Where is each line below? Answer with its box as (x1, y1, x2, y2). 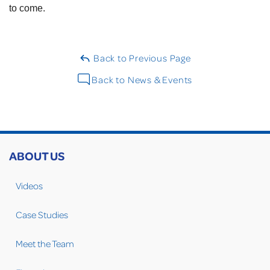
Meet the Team (16, 237, 74, 250)
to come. (9, 3, 45, 14)
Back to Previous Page (91, 52, 191, 64)
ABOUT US (9, 148, 64, 164)
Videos (16, 180, 43, 192)
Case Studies (16, 209, 68, 221)
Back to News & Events (89, 74, 193, 86)
